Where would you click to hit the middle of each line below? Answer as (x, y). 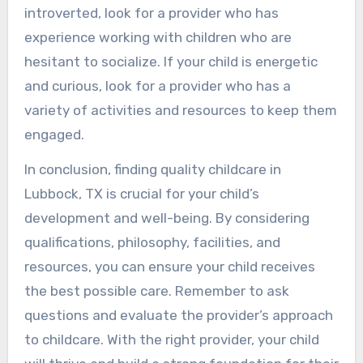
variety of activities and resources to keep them (180, 110)
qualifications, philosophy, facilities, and (152, 242)
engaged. (54, 134)
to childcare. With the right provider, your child (171, 339)
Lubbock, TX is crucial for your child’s (141, 193)
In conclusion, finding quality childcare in (152, 169)
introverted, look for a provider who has (151, 13)
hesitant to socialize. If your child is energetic (171, 61)
